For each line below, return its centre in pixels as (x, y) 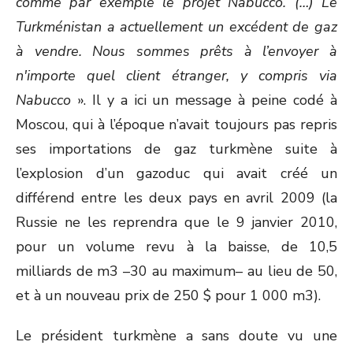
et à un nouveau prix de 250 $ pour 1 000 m (160, 295)
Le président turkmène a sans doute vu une (176, 336)
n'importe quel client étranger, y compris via (176, 76)
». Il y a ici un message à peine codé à (207, 100)
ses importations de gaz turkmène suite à (176, 149)
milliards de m (63, 271)
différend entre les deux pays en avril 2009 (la (176, 198)
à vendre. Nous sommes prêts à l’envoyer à (176, 51)
